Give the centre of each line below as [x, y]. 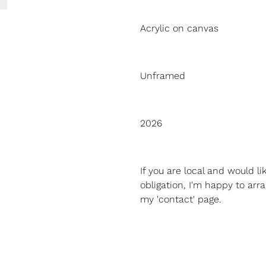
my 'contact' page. [181, 199]
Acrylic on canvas [179, 28]
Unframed [163, 76]
